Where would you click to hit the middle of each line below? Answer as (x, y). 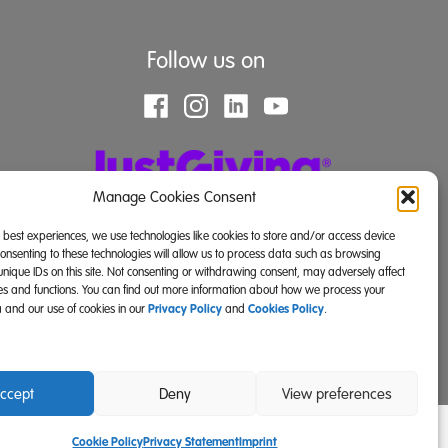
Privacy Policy (185, 309)
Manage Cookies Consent (175, 197)
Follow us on (206, 61)
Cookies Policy (286, 309)
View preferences (336, 393)
